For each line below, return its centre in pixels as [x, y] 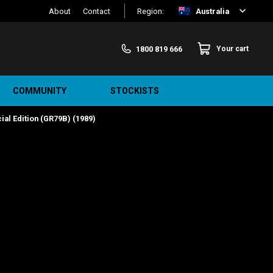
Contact [97, 11]
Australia [212, 11]
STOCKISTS [135, 90]
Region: [151, 11]
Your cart [232, 48]
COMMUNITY [40, 90]
